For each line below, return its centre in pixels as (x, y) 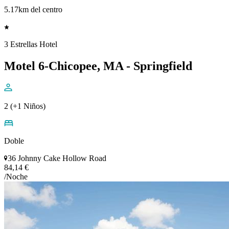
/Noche (16, 176)
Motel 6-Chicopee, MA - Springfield (98, 66)
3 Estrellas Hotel (31, 44)
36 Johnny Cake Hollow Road (57, 158)
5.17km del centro (33, 9)
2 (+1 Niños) (25, 106)
